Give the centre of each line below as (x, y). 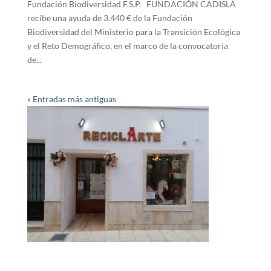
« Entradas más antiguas (71, 99)
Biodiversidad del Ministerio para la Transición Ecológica (133, 31)
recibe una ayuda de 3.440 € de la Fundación (109, 18)
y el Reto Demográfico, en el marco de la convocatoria (127, 45)
